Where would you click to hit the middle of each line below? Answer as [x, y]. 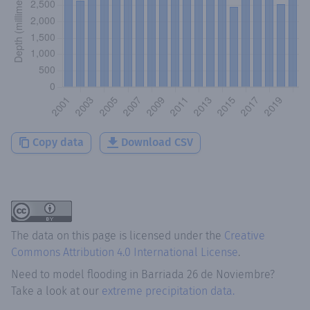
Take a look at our [56, 291]
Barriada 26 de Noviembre [206, 274]
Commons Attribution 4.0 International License [125, 252]
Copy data [58, 142]
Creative [245, 235]
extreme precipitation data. [168, 291]
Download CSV [157, 142]
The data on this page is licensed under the [118, 235]
